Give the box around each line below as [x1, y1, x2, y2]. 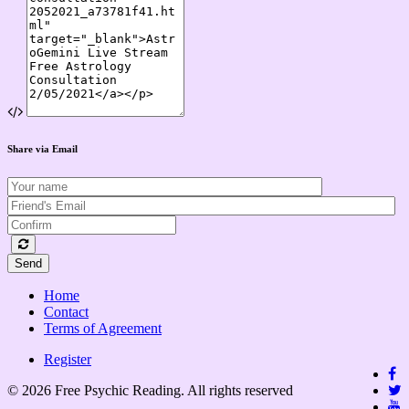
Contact [44, 303, 89, 320]
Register [44, 351, 91, 367]
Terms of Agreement [44, 320, 162, 336]
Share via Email [7, 142, 78, 154]
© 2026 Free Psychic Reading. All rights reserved [7, 382, 293, 398]
